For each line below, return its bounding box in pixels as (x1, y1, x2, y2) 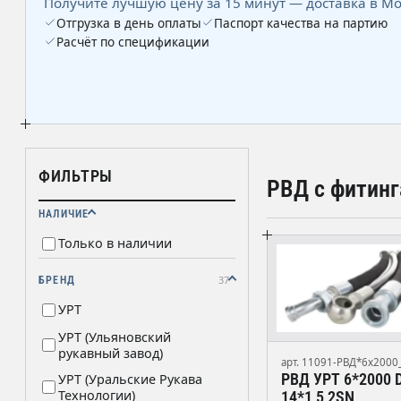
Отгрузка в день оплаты (56, 13, 201, 31)
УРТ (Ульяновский (58, 328, 171, 346)
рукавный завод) (58, 344, 163, 362)
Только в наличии (58, 235, 172, 252)
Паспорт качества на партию (214, 13, 388, 31)
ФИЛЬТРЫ (38, 166, 114, 185)
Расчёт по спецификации (56, 32, 209, 50)
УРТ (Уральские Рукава (58, 370, 202, 388)
